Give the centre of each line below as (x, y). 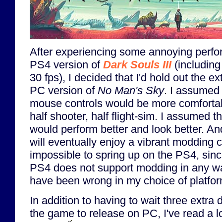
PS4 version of (66, 65)
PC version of (64, 91)
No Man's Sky (131, 91)
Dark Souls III (137, 65)
